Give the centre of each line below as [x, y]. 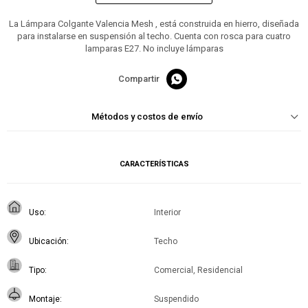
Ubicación [48, 242]
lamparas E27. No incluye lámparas [154, 49]
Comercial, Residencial [198, 271]
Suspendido [176, 299]
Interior [167, 213]
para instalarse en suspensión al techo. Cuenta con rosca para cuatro [154, 36]
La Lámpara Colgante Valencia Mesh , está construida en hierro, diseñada [154, 24]
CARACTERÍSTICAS [154, 164]
